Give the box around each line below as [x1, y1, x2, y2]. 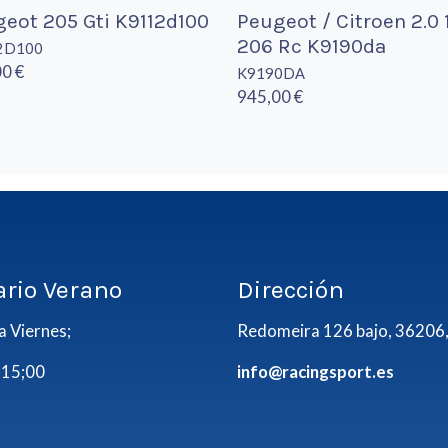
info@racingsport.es [236, 361, 394, 383]
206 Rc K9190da [236, 33, 386, 58]
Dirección [236, 275, 344, 305]
